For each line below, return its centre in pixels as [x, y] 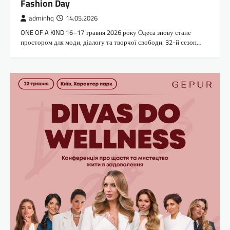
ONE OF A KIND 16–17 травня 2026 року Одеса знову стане [106, 33]
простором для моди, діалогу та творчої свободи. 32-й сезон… [111, 42]
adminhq [41, 18]
